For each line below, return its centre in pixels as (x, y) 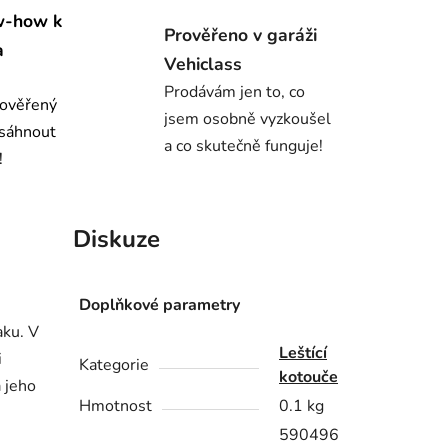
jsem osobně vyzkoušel (247, 118)
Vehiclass (203, 63)
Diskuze (116, 239)
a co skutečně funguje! (243, 145)
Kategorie (114, 365)
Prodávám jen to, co (234, 91)
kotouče (309, 377)
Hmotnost (116, 406)
